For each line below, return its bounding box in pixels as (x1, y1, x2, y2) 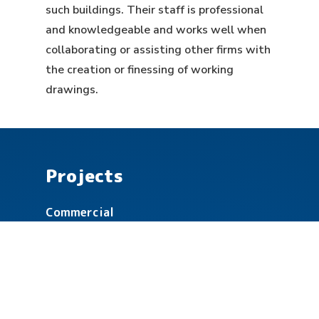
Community (46, 230, 110, 246)
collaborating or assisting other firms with (46, 41, 271, 58)
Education (46, 256, 103, 273)
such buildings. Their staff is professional (46, 1, 263, 18)
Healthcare (46, 283, 108, 299)
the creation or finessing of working (46, 61, 234, 78)
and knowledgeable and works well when (46, 21, 266, 38)
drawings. (46, 81, 98, 98)
